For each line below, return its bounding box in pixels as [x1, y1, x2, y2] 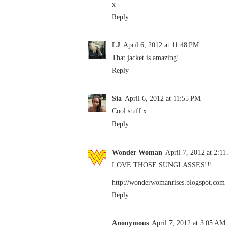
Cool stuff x [112, 107, 147, 116]
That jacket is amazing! [112, 53, 179, 62]
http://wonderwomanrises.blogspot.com [112, 178, 225, 186]
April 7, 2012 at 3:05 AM [152, 218, 225, 227]
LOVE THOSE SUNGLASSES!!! [112, 160, 212, 169]
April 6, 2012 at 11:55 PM [125, 94, 201, 103]
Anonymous [112, 218, 149, 227]
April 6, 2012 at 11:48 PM [123, 41, 199, 49]
